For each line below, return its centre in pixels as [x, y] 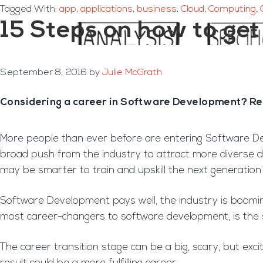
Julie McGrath [132, 73]
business [157, 9]
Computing [232, 9]
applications [107, 9]
